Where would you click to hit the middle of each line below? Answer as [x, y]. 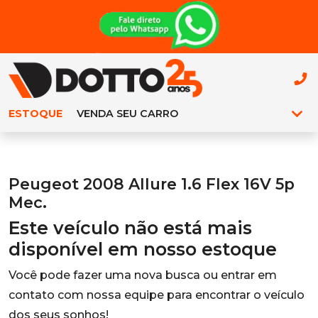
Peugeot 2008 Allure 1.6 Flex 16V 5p [152, 184]
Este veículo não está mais [130, 228]
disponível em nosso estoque [143, 249]
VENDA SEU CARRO [127, 114]
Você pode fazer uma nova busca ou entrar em [143, 275]
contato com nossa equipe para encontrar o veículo [157, 295]
